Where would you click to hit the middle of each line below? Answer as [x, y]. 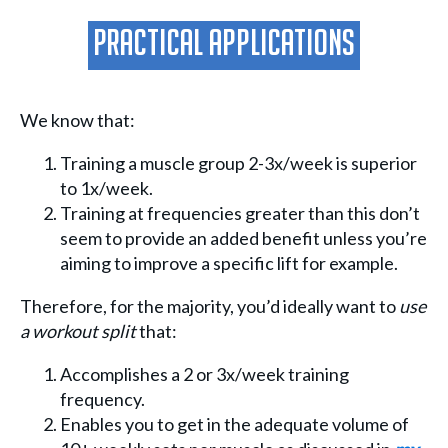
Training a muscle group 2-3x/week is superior [238, 163]
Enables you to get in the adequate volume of [234, 424]
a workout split [78, 331]
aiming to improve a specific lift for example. [229, 263]
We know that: [77, 120]
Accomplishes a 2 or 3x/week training [204, 374]
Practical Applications [224, 46]
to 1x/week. [106, 188]
